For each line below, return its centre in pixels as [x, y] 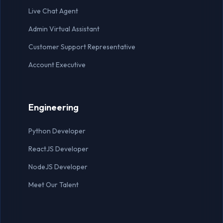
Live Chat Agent [53, 11]
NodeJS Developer [58, 167]
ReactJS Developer [58, 149]
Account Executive [57, 64]
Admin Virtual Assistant [64, 29]
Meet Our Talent [54, 184]
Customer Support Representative [82, 47]
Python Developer [57, 131]
